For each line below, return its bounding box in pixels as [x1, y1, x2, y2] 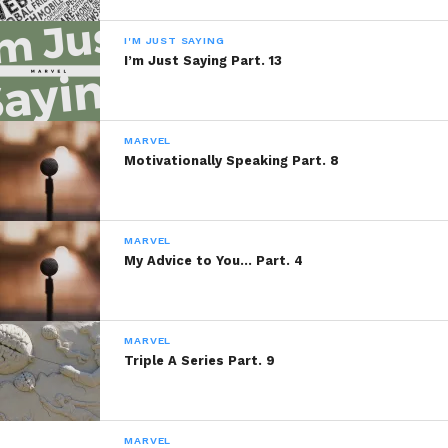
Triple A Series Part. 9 [124, 352, 276, 368]
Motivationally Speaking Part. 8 [124, 152, 340, 168]
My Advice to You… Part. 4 [124, 252, 304, 268]
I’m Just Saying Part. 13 [124, 52, 283, 68]
